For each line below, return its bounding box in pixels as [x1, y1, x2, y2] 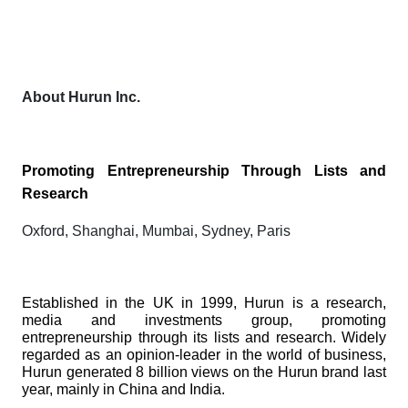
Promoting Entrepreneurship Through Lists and [22, 163, 386, 179]
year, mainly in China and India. [22, 382, 225, 398]
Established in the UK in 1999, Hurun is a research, [22, 295, 386, 311]
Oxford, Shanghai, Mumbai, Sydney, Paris [22, 223, 291, 240]
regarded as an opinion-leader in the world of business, [22, 347, 386, 363]
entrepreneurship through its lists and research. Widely [22, 330, 386, 346]
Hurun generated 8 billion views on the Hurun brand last [22, 364, 386, 381]
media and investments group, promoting [22, 312, 386, 329]
